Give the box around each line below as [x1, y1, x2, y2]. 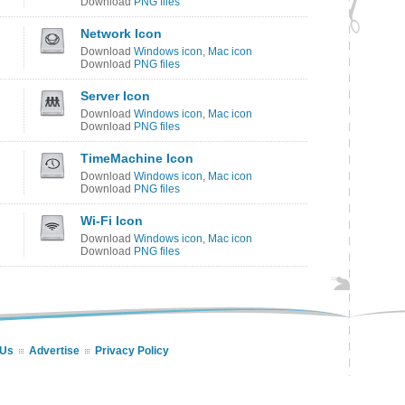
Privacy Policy [95, 344, 169, 357]
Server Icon [80, 89, 150, 103]
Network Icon [80, 26, 162, 41]
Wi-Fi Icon [80, 213, 143, 228]
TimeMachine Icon [80, 151, 193, 165]
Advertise [29, 344, 80, 357]
